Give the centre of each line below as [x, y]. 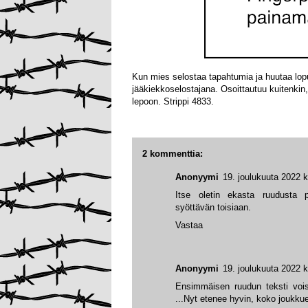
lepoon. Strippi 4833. [173, 101]
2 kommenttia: [173, 154]
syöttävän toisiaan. [213, 208]
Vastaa [189, 225]
